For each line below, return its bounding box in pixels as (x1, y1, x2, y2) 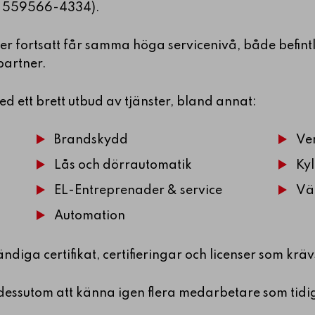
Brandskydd (54, 133, 129, 146)
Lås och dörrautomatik (54, 158, 193, 172)
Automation (54, 209, 126, 222)
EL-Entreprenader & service (54, 184, 223, 197)
